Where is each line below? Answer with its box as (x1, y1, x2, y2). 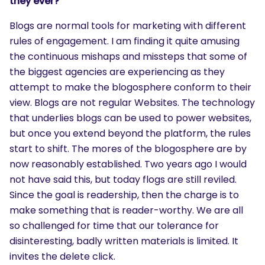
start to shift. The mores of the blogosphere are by (9, 142, 247, 156)
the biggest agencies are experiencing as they (9, 65, 225, 79)
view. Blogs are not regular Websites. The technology (9, 96, 255, 109)
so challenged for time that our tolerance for (9, 219, 219, 232)
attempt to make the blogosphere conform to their (9, 80, 251, 94)
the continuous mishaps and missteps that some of (9, 50, 247, 63)
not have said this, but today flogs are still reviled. (9, 173, 237, 186)
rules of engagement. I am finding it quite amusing (9, 34, 240, 48)
